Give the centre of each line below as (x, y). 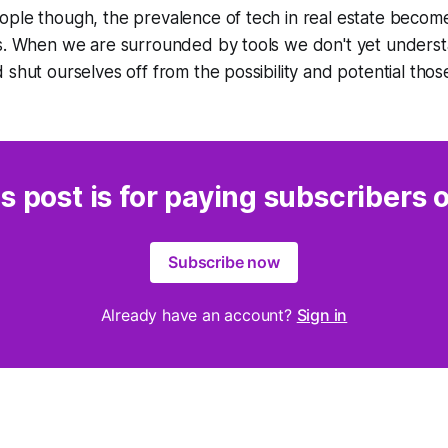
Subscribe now (224, 261)
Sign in (322, 314)
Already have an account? (198, 314)
